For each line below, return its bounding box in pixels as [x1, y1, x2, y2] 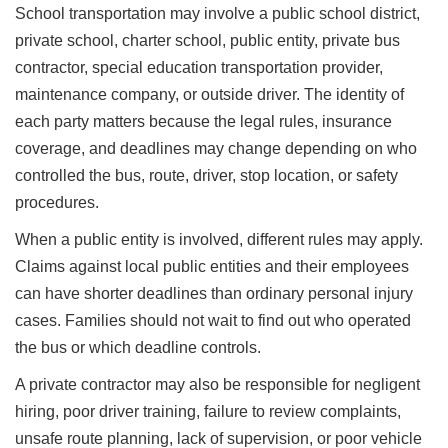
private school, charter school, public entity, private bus [15, 31, 400, 49]
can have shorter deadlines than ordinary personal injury [15, 284, 413, 302]
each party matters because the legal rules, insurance [15, 112, 392, 130]
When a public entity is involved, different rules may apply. [15, 230, 423, 248]
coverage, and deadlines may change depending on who [15, 139, 417, 157]
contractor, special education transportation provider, [15, 58, 383, 76]
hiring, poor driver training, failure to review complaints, [15, 402, 401, 420]
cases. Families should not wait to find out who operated [15, 311, 411, 329]
